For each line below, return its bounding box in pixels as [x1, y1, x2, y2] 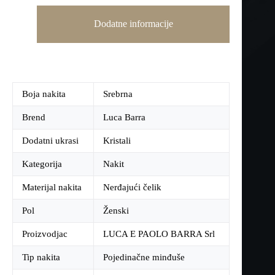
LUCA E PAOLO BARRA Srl [103, 229, 215, 239]
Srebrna [103, 89, 133, 99]
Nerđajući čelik [103, 182, 161, 193]
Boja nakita [22, 89, 66, 99]
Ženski [103, 206, 129, 216]
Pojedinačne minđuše [103, 252, 185, 263]
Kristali [103, 136, 131, 146]
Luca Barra [103, 112, 145, 123]
